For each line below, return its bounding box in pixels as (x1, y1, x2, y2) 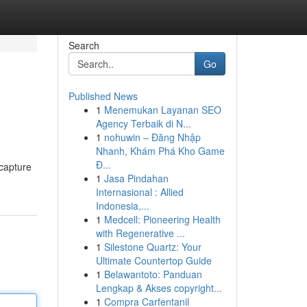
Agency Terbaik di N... (95, 116, 191, 130)
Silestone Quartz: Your (103, 240, 201, 254)
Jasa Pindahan (103, 171, 169, 185)
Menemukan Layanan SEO (103, 103, 221, 116)
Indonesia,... (95, 199, 149, 212)
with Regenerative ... (95, 226, 185, 240)
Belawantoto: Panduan (103, 267, 202, 281)
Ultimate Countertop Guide (95, 254, 212, 267)
